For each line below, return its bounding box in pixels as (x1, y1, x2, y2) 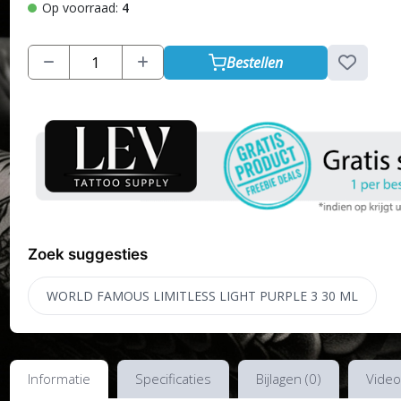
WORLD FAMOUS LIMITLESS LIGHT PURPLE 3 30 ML (46, 286, 358, 304)
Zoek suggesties (27, 244, 148, 263)
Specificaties (134, 369, 211, 388)
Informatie (27, 369, 90, 388)
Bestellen (226, 52, 283, 73)
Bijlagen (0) (255, 369, 321, 388)
